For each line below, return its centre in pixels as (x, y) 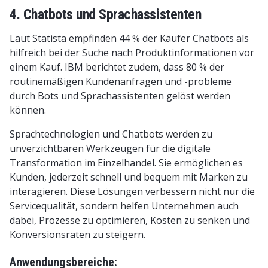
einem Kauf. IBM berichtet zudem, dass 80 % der (117, 67)
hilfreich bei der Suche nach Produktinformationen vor (132, 52)
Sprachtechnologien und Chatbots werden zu (111, 134)
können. (28, 110)
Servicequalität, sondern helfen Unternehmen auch (124, 205)
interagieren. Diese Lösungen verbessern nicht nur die (132, 191)
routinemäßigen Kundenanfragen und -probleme (121, 81)
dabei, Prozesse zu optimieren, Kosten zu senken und (130, 220)
